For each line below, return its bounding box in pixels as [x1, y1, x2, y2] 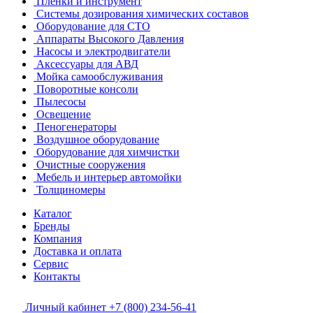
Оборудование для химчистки [36, 146, 180, 158]
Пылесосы [36, 96, 86, 108]
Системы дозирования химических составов [36, 8, 249, 20]
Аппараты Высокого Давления [36, 33, 184, 45]
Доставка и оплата [34, 245, 122, 257]
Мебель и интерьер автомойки [36, 171, 182, 183]
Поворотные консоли [36, 83, 138, 95]
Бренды [34, 220, 70, 232]
